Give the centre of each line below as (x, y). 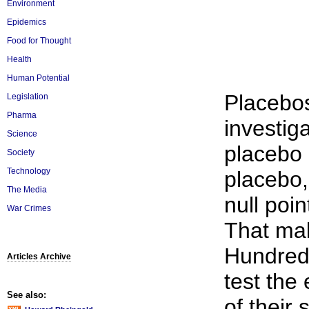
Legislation (28, 97)
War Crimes (29, 208)
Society (21, 152)
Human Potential (38, 78)
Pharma (22, 115)
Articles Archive (39, 257)
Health (19, 59)
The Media (27, 190)
